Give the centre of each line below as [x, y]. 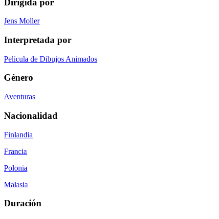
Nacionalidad [31, 115]
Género [19, 78]
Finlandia [18, 134]
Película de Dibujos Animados [51, 59]
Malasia [16, 184]
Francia [15, 151]
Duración [23, 203]
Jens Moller [22, 21]
